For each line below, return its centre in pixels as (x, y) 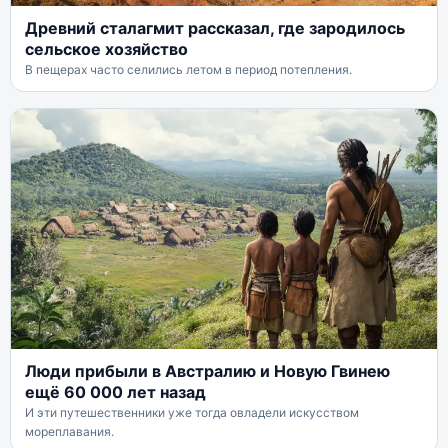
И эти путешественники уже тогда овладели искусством (192, 412)
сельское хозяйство (106, 49)
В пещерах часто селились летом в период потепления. (188, 70)
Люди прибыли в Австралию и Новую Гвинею (207, 370)
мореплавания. (69, 431)
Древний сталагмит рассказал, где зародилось (215, 28)
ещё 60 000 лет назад (115, 391)
